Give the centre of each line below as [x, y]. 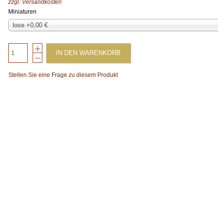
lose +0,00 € [30, 25]
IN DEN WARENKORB [89, 53]
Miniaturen [23, 12]
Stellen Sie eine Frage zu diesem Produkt [63, 75]
